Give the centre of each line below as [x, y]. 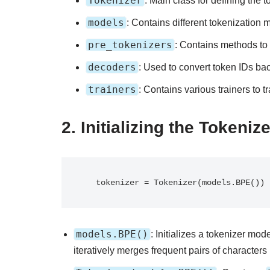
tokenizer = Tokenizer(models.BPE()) [180, 183]
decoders [112, 67]
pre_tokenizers [130, 45]
